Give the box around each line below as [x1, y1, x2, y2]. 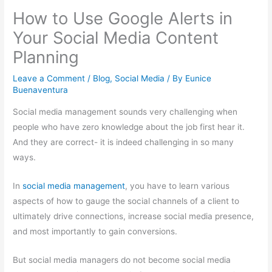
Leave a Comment [13, 73, 86, 84]
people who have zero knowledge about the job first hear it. [13, 121, 245, 132]
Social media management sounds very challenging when [13, 106, 238, 117]
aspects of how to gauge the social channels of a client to [13, 195, 240, 206]
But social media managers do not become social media [13, 254, 231, 265]
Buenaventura [13, 85, 69, 95]
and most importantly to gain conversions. [13, 226, 178, 236]
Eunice [185, 73, 212, 84]
